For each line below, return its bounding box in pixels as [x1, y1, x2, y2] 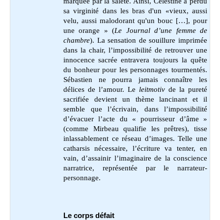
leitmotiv [139, 85, 165, 93]
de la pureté [165, 85, 207, 93]
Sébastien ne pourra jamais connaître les [63, 75, 207, 83]
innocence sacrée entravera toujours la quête [63, 55, 207, 64]
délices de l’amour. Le [63, 85, 139, 93]
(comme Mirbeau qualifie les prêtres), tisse [63, 124, 207, 133]
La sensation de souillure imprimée [97, 36, 208, 44]
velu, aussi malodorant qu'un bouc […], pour [63, 16, 207, 25]
